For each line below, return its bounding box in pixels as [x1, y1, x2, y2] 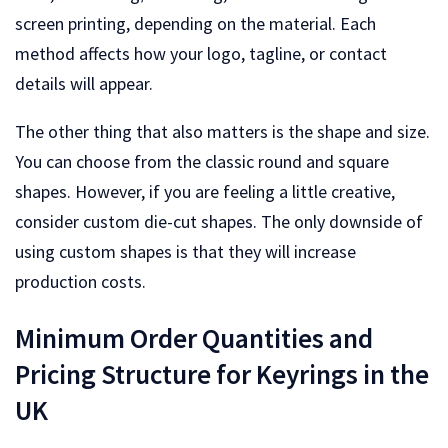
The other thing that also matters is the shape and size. [15, 120, 430, 144]
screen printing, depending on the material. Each [15, 12, 376, 36]
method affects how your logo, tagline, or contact [15, 42, 387, 66]
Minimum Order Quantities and [15, 320, 373, 355]
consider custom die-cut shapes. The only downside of [15, 210, 423, 234]
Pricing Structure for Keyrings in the [15, 356, 429, 391]
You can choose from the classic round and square [15, 150, 389, 174]
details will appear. [15, 72, 153, 96]
